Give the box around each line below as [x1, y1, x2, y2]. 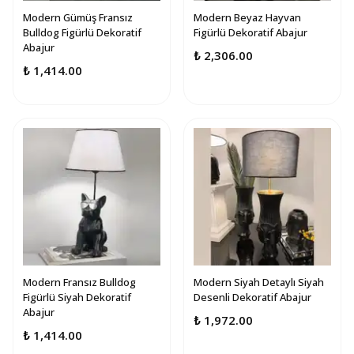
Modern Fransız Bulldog [23, 275, 136, 289]
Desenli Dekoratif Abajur [194, 290, 311, 304]
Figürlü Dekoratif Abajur [194, 25, 307, 40]
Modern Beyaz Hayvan [194, 10, 301, 24]
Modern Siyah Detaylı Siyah [194, 275, 324, 289]
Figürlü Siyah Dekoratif [23, 290, 131, 304]
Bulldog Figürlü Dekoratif [23, 25, 141, 40]
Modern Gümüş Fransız [23, 10, 133, 24]
